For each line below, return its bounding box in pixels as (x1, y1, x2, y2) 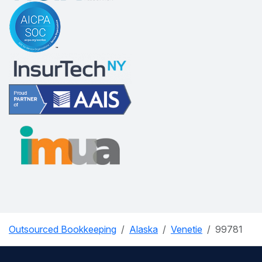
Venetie (171, 223, 202, 235)
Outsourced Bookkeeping (9, 223, 116, 235)
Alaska (129, 223, 158, 235)
